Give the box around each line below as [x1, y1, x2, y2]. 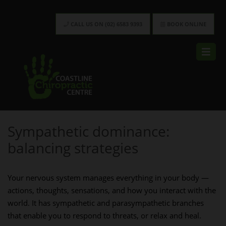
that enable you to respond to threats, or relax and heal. [8, 210, 201, 220]
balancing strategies [8, 138, 138, 157]
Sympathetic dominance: [8, 122, 169, 141]
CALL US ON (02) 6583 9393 [69, 20, 142, 28]
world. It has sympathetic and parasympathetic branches [8, 198, 204, 208]
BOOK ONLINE [165, 20, 206, 28]
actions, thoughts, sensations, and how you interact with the [8, 185, 216, 195]
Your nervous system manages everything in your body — [8, 173, 209, 183]
